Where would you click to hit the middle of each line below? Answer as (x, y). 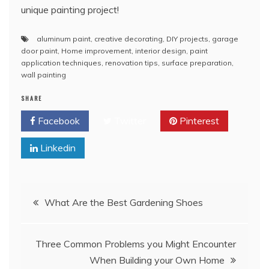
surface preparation (197, 62)
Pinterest (198, 120)
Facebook (58, 120)
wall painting (44, 74)
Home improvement (96, 50)
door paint (39, 50)
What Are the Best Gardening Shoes (124, 202)
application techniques (61, 62)
